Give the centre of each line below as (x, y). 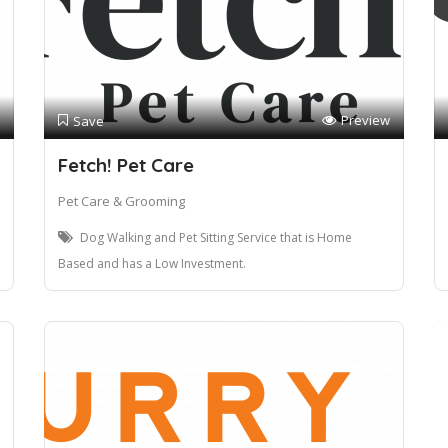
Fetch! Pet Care (126, 165)
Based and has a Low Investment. (152, 264)
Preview (365, 120)
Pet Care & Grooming (121, 201)
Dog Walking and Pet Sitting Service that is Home (216, 238)
